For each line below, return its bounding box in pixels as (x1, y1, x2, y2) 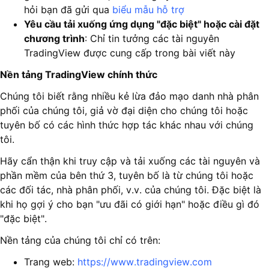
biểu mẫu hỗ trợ (109, 4, 184, 16)
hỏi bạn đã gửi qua (24, 4, 109, 16)
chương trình (24, 32, 85, 45)
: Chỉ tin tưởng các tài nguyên (85, 32, 219, 45)
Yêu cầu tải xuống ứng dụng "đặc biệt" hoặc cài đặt (24, 18, 259, 31)
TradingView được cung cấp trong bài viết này (24, 47, 235, 59)
